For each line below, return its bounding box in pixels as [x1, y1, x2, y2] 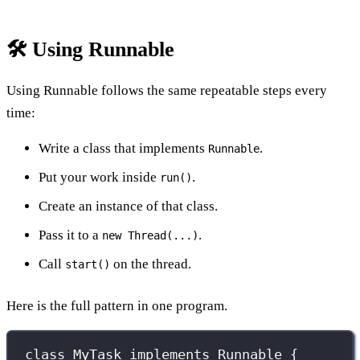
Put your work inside [39, 169, 160, 185]
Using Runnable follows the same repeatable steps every [6, 82, 327, 98]
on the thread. [110, 256, 191, 272]
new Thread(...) [102, 228, 198, 242]
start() [65, 257, 110, 271]
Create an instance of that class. [39, 198, 218, 214]
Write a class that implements [39, 140, 208, 156]
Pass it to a [39, 227, 102, 243]
